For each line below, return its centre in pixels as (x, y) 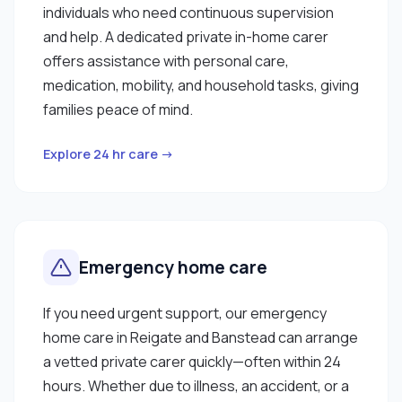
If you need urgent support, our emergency (185, 313)
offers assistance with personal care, (166, 61)
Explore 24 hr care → (109, 153)
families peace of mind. (118, 109)
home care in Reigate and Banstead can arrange (201, 337)
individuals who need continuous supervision (188, 12)
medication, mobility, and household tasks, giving (201, 85)
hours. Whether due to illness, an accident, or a (196, 385)
